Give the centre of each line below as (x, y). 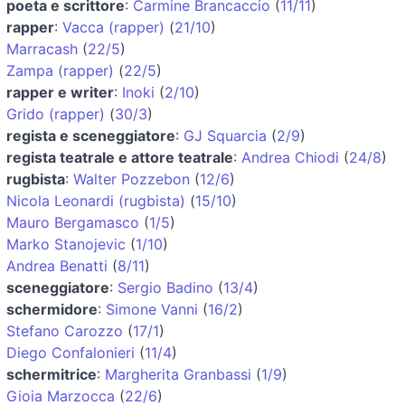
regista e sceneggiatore (91, 135)
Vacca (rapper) (113, 27)
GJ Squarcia (225, 135)
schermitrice (52, 374)
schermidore (52, 309)
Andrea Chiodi (290, 157)
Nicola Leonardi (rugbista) (96, 200)
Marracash (42, 48)
